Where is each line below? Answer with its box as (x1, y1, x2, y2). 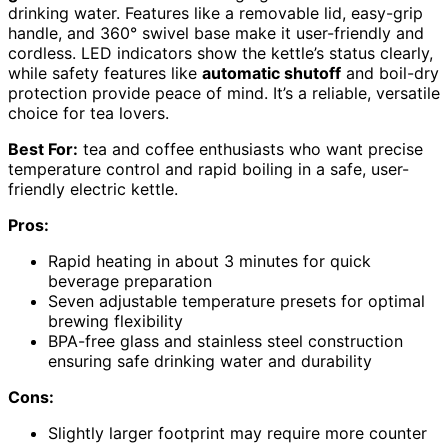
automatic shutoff (202, 62, 341, 83)
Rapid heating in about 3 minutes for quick (48, 250, 371, 271)
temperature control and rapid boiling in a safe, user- (8, 158, 409, 179)
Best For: (8, 138, 78, 159)
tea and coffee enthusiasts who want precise (78, 138, 423, 159)
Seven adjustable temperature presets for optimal (48, 290, 425, 311)
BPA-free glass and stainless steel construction (48, 330, 403, 351)
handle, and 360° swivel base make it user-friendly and (8, 22, 424, 43)
